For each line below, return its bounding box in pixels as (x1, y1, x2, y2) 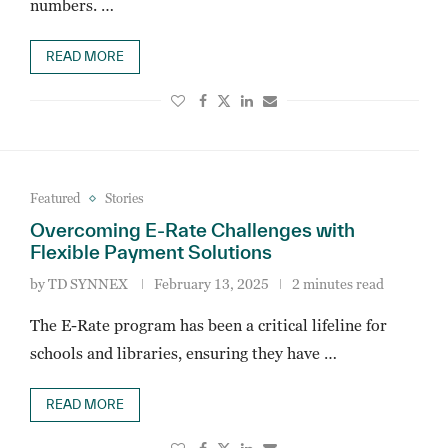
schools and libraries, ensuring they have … (29, 344, 337, 362)
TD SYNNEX (47, 275, 128, 292)
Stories (104, 190, 144, 206)
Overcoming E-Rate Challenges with (29, 219, 355, 241)
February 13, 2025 (153, 275, 269, 292)
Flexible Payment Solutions (29, 241, 272, 263)
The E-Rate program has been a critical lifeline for (29, 316, 387, 334)
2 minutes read (291, 275, 384, 292)
